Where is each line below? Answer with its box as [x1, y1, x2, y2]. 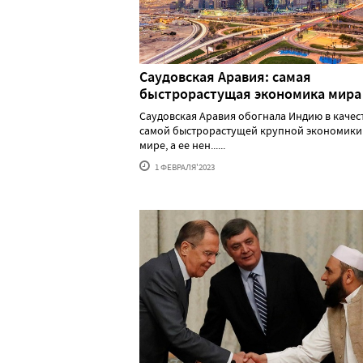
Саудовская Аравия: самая [139, 67, 311, 88]
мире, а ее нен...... [139, 138, 225, 153]
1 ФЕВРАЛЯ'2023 [153, 161, 215, 173]
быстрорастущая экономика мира [139, 84, 361, 105]
